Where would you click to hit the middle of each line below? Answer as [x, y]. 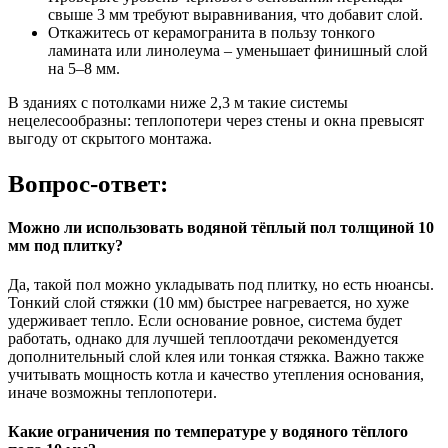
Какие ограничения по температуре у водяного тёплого [208, 432]
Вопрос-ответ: [88, 182]
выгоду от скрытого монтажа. [110, 138]
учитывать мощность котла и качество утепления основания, [216, 375]
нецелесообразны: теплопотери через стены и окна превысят [216, 120]
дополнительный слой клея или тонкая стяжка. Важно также [216, 357]
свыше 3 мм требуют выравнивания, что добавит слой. [235, 14]
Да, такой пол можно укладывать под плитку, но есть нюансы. [221, 285]
